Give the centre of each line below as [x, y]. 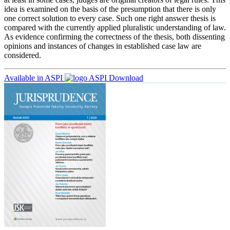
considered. [23, 55]
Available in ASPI [33, 78]
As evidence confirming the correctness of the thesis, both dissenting [114, 36]
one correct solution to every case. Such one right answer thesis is [110, 18]
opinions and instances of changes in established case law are [103, 46]
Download [126, 78]
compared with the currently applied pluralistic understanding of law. [115, 27]
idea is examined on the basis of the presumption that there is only [110, 9]
